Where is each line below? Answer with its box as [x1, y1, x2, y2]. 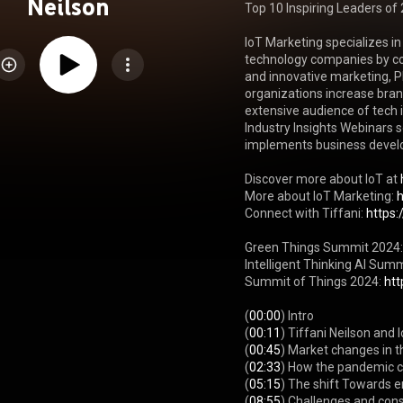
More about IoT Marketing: [245, 189, 398, 203]
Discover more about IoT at [245, 172, 401, 186]
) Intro [281, 309, 315, 323]
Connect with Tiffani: [245, 206, 367, 220]
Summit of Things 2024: [245, 274, 385, 289]
